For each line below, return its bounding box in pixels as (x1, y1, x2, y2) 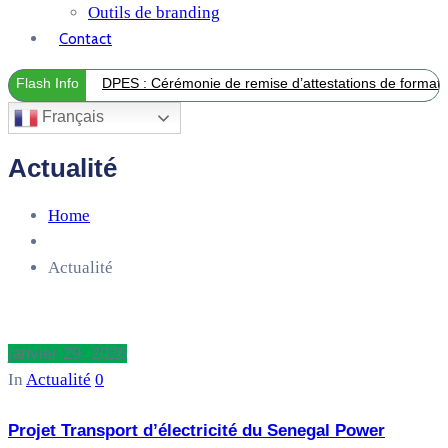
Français (38, 108, 104, 126)
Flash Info (16, 75, 79, 92)
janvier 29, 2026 (8, 343, 127, 363)
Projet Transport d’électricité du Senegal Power (8, 420, 385, 440)
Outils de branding (88, 3, 220, 23)
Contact (59, 30, 112, 49)
